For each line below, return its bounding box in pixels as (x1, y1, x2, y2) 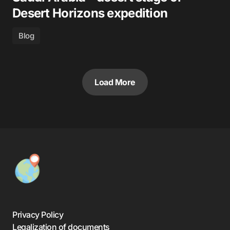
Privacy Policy (12, 209, 64, 220)
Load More (94, 77, 136, 87)
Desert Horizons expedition (12, 6, 168, 21)
